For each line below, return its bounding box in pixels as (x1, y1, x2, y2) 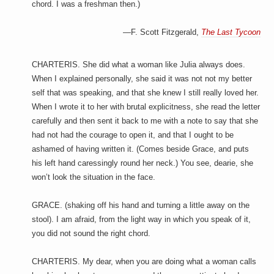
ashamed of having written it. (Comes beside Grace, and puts (32, 144, 250, 154)
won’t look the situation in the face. (32, 172, 156, 182)
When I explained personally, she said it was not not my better (32, 74, 253, 83)
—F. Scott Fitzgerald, (122, 28, 201, 37)
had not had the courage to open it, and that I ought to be (32, 130, 234, 139)
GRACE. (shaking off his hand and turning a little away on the (32, 201, 250, 210)
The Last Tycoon (201, 28, 261, 37)
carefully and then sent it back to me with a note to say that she (32, 116, 259, 125)
